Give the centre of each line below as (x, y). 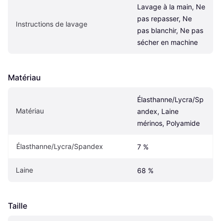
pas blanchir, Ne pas (170, 31)
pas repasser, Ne (165, 19)
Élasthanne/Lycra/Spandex (60, 147)
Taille (18, 206)
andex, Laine (158, 111)
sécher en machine (167, 42)
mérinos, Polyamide (168, 123)
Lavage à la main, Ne (171, 7)
